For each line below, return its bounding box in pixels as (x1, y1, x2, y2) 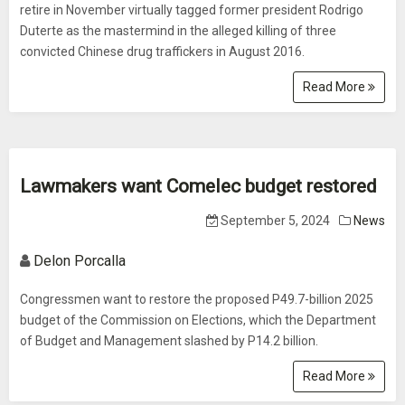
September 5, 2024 (218, 213, 330, 228)
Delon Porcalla (33, 252, 126, 269)
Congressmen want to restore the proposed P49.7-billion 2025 (20, 292, 373, 306)
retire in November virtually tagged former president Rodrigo (20, 3, 363, 17)
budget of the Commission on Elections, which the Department (20, 313, 376, 327)
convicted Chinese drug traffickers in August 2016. (20, 44, 305, 59)
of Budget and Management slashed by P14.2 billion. (20, 334, 318, 348)
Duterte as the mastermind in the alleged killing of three (20, 24, 336, 38)
